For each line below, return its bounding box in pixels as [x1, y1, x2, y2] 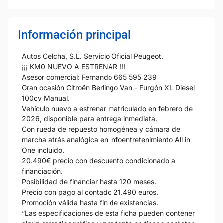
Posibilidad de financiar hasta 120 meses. [22, 177, 156, 186]
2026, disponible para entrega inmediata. [22, 114, 157, 123]
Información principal [18, 27, 131, 42]
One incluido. [22, 145, 64, 154]
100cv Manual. [22, 93, 70, 102]
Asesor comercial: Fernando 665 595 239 [22, 72, 157, 81]
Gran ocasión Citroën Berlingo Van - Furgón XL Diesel [22, 83, 195, 92]
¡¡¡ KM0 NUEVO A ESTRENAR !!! [22, 62, 125, 71]
